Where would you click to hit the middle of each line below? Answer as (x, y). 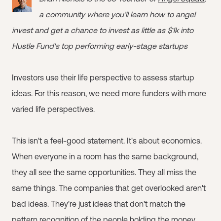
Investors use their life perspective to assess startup (103, 77)
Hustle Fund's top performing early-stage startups (100, 46)
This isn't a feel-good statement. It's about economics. (107, 141)
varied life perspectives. (53, 109)
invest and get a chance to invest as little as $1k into (103, 30)
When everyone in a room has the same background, (105, 156)
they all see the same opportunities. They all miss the (104, 172)
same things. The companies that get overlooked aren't (109, 188)
